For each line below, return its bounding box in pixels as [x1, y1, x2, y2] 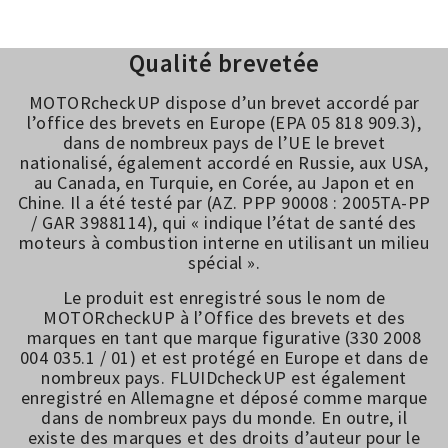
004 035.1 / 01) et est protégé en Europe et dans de [19, 346, 429, 370]
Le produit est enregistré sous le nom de [62, 286, 386, 310]
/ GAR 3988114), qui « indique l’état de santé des [31, 211, 417, 235]
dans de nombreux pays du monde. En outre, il [41, 406, 407, 430]
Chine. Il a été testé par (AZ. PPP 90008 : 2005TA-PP [17, 191, 431, 215]
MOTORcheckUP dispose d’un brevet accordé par [28, 91, 420, 115]
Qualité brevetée [128, 47, 320, 80]
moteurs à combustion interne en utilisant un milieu [18, 231, 430, 255]
